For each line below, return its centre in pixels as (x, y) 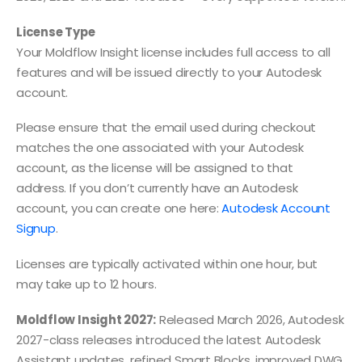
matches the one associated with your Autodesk (160, 148)
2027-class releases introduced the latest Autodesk (168, 339)
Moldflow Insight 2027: (86, 319)
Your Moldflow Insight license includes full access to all (173, 52)
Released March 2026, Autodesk (250, 319)
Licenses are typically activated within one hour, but (167, 263)
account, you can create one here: (119, 208)
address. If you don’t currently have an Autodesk (157, 188)
